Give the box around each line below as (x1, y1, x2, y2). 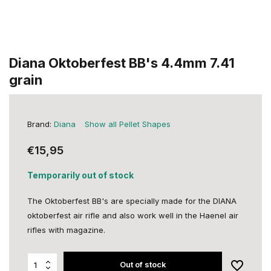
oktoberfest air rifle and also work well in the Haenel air (27, 211, 238, 220)
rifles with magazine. (27, 225, 105, 235)
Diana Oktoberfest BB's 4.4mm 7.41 (9, 55, 235, 71)
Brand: (27, 119, 54, 129)
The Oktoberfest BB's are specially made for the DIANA (27, 196, 237, 206)
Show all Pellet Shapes (85, 119, 171, 129)
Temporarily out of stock (27, 170, 134, 180)
